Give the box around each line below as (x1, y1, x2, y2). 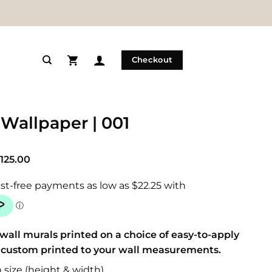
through (30, 182, 70, 194)
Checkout (131, 55, 173, 64)
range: (30, 163, 59, 174)
